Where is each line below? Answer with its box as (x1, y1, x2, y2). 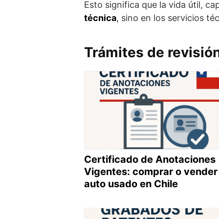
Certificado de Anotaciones (84, 153, 216, 165)
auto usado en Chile (84, 177, 178, 190)
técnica (84, 13, 116, 23)
